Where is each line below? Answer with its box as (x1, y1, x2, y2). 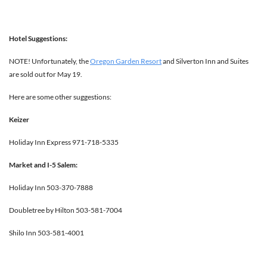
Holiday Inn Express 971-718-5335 (9, 138, 119, 147)
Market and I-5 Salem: (9, 160, 77, 170)
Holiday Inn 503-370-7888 (9, 183, 93, 193)
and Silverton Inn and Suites (162, 57, 249, 66)
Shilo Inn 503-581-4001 (9, 228, 84, 238)
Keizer (9, 115, 29, 125)
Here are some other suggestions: (9, 92, 111, 102)
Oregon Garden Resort (90, 57, 162, 66)
